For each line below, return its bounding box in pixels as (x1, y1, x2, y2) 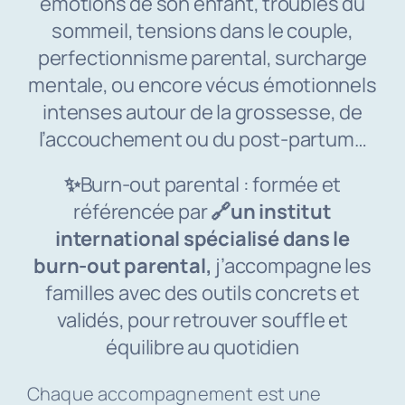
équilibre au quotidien (106, 334, 299, 362)
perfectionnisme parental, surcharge (37, 44, 368, 72)
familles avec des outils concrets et (44, 279, 361, 307)
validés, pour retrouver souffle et (57, 306, 348, 334)
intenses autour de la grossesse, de (42, 99, 363, 127)
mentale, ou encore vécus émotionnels (28, 71, 377, 99)
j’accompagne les (212, 252, 372, 280)
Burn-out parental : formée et (80, 171, 342, 199)
